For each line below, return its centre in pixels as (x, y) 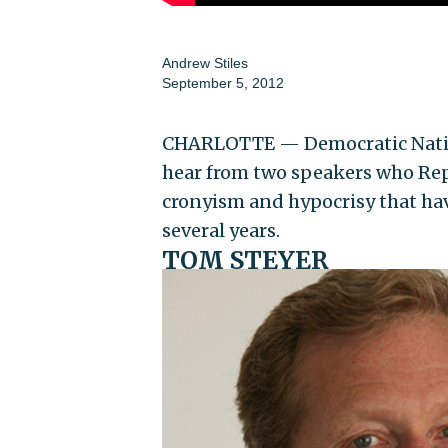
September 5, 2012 (222, 83)
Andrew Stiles (204, 63)
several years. (220, 231)
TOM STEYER (245, 261)
